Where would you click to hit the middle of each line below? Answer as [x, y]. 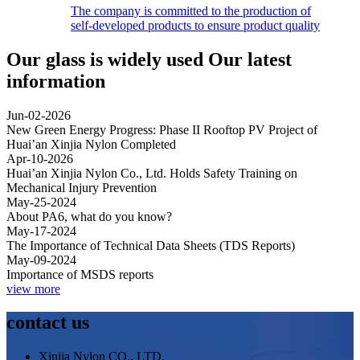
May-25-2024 [41, 202]
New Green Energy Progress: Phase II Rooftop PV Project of [162, 129]
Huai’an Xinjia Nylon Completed [91, 144]
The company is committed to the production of [191, 10]
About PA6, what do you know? [89, 216]
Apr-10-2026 [40, 158]
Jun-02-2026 [39, 115]
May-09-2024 [41, 260]
